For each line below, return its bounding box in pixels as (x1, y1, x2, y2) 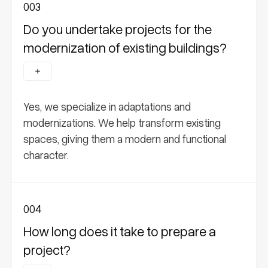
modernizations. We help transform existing (23, 115, 221, 129)
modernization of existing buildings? (23, 39, 227, 56)
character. (23, 148, 69, 162)
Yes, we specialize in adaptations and (23, 99, 191, 113)
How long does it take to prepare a (23, 223, 217, 239)
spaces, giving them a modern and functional (23, 132, 227, 145)
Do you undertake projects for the (23, 20, 212, 37)
